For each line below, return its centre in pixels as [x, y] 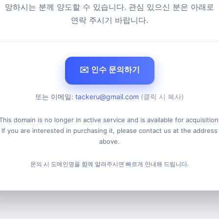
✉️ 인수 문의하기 [109, 69]
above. [109, 141]
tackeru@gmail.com [107, 97]
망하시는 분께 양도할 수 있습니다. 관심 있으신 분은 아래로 [109, 7]
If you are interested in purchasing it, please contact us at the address [109, 131]
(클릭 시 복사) [162, 97]
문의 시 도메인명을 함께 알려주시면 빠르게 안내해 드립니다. [109, 164]
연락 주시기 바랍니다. [109, 20]
